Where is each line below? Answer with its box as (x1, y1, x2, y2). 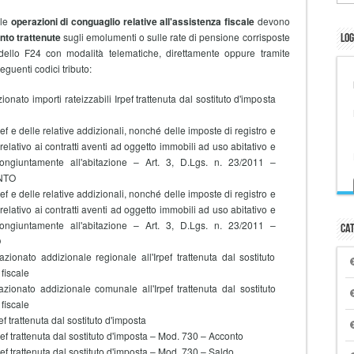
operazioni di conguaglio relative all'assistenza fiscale (10, 14, 254, 28)
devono (254, 14, 290, 28)
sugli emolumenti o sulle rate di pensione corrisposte (61, 30, 290, 43)
